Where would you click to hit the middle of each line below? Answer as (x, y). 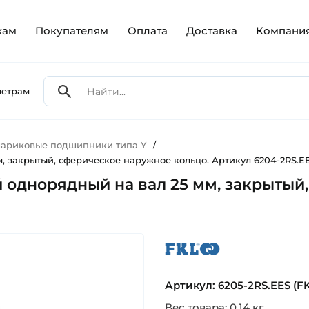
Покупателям (72, 31)
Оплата (147, 31)
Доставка (211, 31)
